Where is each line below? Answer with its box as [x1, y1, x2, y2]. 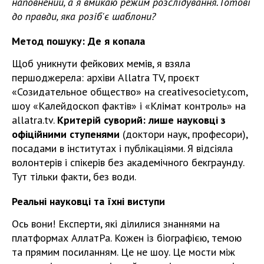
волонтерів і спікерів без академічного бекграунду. [12, 156, 244, 169]
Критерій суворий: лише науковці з [57, 113, 226, 127]
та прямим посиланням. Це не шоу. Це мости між [12, 245, 235, 259]
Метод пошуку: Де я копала [12, 34, 145, 48]
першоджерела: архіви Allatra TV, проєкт [12, 71, 200, 84]
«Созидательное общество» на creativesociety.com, [12, 85, 247, 98]
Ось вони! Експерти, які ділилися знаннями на [12, 217, 220, 230]
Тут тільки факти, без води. [12, 170, 136, 183]
